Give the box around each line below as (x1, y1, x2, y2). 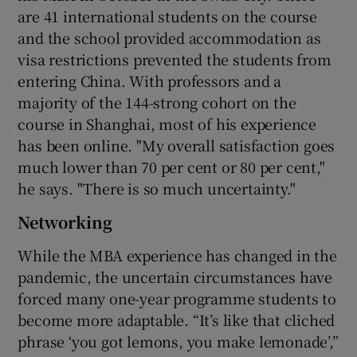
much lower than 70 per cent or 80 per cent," (18, 155, 325, 177)
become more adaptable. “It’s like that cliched (18, 308, 335, 330)
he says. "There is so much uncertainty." (18, 177, 296, 198)
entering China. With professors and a (18, 69, 282, 91)
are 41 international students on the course (18, 5, 317, 26)
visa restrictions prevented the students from (18, 48, 331, 69)
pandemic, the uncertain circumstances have (18, 265, 333, 287)
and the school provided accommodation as (18, 26, 321, 48)
